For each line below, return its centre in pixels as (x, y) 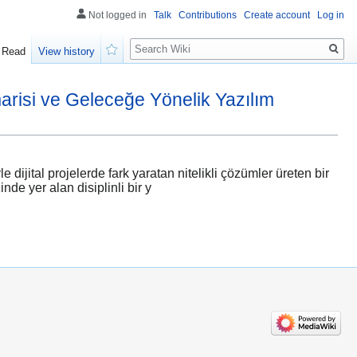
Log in (331, 15)
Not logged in (118, 15)
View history (67, 52)
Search (156, 40)
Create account (277, 15)
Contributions (208, 15)
